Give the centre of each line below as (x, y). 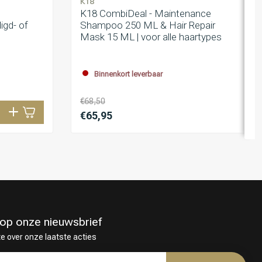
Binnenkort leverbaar (128, 74)
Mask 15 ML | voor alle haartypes (151, 37)
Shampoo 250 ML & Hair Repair (148, 25)
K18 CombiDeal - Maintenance (146, 14)
